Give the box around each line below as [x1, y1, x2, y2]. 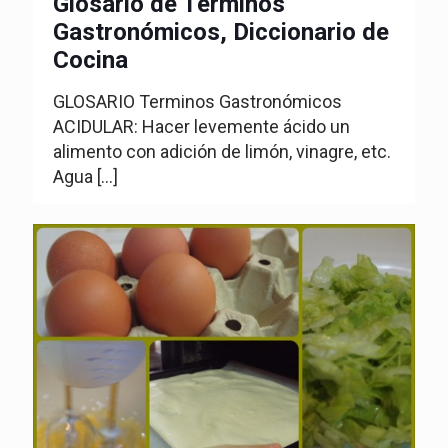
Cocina [53, 46, 128, 75]
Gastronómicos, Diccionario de [53, 18, 389, 47]
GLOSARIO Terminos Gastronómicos [53, 91, 342, 113]
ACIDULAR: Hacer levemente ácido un [53, 116, 350, 138]
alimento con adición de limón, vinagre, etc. [53, 141, 391, 163]
